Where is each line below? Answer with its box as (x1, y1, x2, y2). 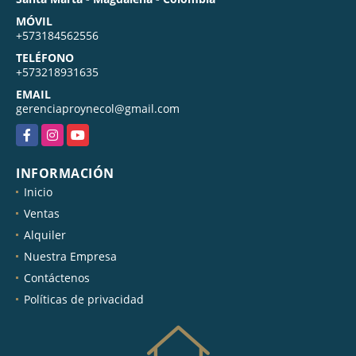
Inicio (24, 184, 52, 199)
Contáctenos (24, 269, 90, 285)
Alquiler (24, 226, 66, 242)
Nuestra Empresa (24, 248, 117, 264)
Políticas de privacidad (24, 291, 144, 307)
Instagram (41, 124, 95, 140)
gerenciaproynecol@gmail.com (16, 100, 180, 116)
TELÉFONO (16, 49, 74, 65)
